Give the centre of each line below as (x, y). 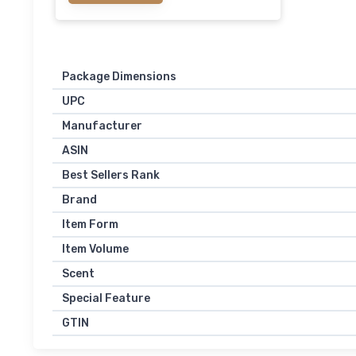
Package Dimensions (119, 76)
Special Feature (106, 298)
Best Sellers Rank (111, 175)
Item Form (90, 224)
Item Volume (95, 249)
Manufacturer (102, 126)
